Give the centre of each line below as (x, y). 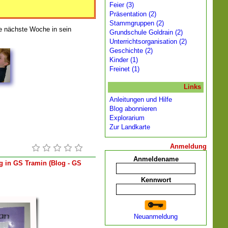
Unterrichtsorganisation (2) (148, 41)
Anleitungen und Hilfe (141, 99)
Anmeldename (156, 159)
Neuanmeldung (156, 217)
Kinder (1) (124, 60)
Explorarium (127, 118)
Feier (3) (122, 5)
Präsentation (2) (133, 14)
